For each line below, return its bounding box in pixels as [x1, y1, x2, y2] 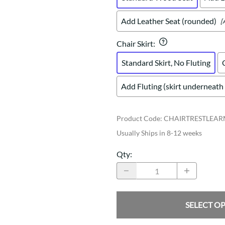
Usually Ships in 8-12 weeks [117, 129, 202, 138]
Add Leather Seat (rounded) [121, 16, 216, 26]
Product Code [117, 114, 160, 123]
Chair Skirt [117, 39, 153, 49]
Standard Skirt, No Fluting [122, 58, 210, 68]
